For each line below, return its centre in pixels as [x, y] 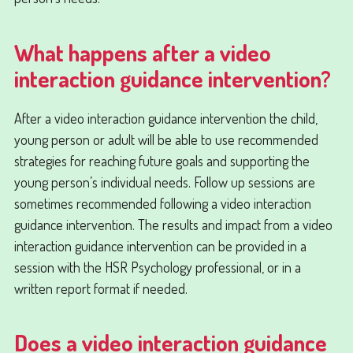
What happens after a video [142, 52]
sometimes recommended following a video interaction [162, 203]
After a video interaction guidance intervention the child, [165, 117]
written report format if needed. [102, 288]
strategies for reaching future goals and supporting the [162, 160]
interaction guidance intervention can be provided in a [160, 245]
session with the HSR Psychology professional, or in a [157, 266]
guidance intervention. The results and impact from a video [173, 224]
